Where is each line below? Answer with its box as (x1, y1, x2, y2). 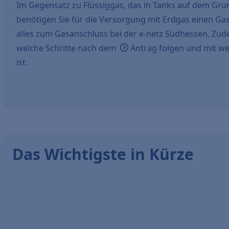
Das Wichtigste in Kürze (12, 144, 194, 165)
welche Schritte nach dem (16, 42, 118, 54)
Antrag (130, 42, 157, 54)
